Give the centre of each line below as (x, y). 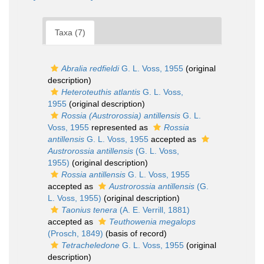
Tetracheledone (90, 245)
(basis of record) (135, 233)
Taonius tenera (89, 210)
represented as (120, 127)
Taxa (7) (70, 32)
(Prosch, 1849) (75, 233)
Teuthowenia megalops (152, 222)
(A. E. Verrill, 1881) (154, 210)
